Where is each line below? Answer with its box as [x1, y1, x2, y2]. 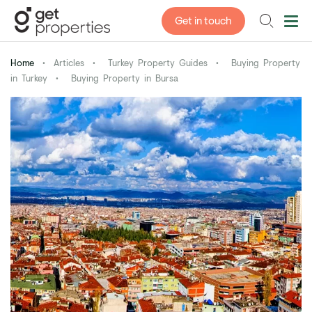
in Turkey [10, 75, 47, 84]
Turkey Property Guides [108, 59, 208, 68]
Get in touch [175, 17, 232, 27]
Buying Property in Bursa [71, 75, 178, 84]
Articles [54, 59, 84, 68]
